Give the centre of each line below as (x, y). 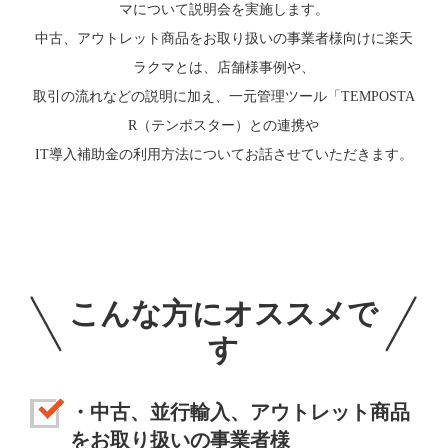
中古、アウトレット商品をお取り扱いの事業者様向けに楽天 (223, 39)
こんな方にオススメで (224, 314)
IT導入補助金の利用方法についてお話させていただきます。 (223, 155)
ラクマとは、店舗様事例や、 (223, 68)
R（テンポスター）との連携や (224, 126)
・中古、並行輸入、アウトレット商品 (240, 412)
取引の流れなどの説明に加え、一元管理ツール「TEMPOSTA (223, 97)
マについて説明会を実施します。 (223, 10)
